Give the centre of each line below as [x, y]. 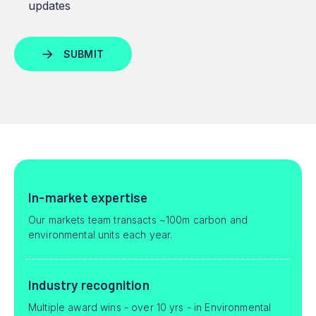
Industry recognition [89, 284]
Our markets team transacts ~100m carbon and [138, 219]
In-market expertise [88, 197]
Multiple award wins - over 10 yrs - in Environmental [150, 307]
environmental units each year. [101, 234]
